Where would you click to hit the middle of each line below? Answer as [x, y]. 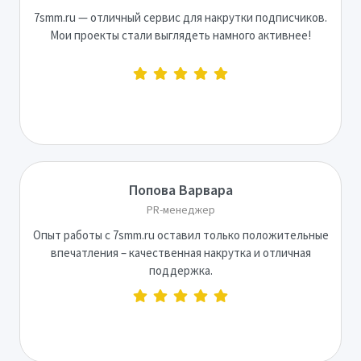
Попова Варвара [180, 189]
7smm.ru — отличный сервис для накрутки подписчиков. [180, 17]
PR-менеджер [180, 209]
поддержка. [180, 270]
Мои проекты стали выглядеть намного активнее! [180, 35]
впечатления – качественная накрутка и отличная [180, 252]
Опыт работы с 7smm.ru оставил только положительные [180, 234]
